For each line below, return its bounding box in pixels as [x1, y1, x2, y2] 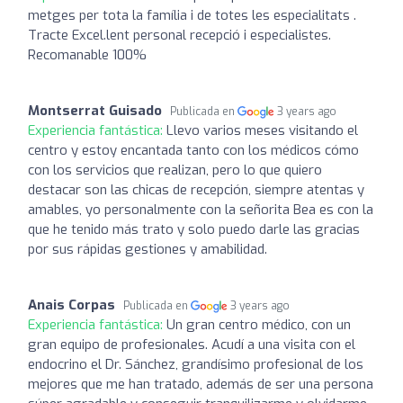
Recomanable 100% [28, 45, 147, 64]
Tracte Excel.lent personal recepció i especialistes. [28, 25, 331, 44]
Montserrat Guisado [28, 101, 162, 120]
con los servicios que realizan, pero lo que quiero [28, 160, 322, 179]
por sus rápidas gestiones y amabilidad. [28, 239, 267, 258]
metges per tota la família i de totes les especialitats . [28, 5, 356, 24]
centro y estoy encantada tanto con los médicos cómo [28, 140, 359, 159]
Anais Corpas [28, 295, 115, 314]
